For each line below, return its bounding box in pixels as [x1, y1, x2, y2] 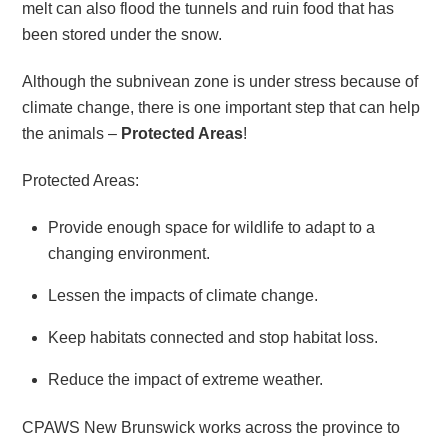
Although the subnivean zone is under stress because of [22, 73, 419, 91]
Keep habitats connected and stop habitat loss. [48, 328, 378, 346]
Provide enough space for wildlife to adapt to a [48, 218, 375, 236]
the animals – [22, 125, 122, 143]
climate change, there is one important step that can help [22, 99, 421, 117]
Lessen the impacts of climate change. [48, 286, 318, 304]
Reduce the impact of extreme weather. [48, 370, 323, 388]
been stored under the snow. [22, 26, 223, 44]
